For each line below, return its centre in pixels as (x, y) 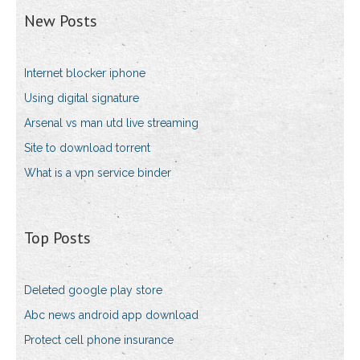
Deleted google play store (93, 290)
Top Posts (57, 238)
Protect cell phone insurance (99, 340)
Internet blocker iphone (85, 74)
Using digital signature (82, 98)
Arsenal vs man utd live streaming (111, 123)
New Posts (61, 21)
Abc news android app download (111, 315)
